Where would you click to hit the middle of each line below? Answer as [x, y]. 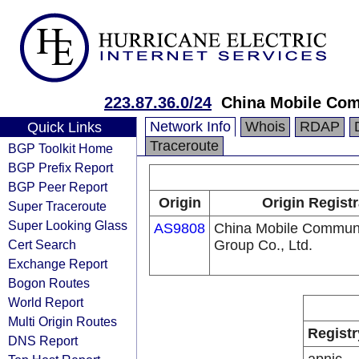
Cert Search [42, 244]
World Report [46, 302]
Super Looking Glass [68, 225]
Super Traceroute [57, 206]
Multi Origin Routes [63, 321]
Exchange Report [58, 264]
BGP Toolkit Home [61, 148]
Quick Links [64, 127]
